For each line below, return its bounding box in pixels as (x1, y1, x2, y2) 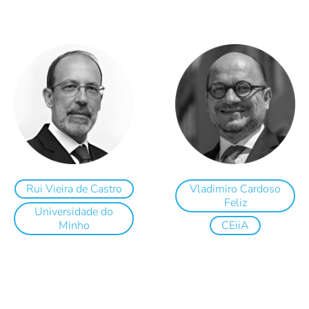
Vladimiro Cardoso (190, 181, 281, 197)
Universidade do (34, 204, 113, 220)
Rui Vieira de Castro (26, 181, 122, 197)
